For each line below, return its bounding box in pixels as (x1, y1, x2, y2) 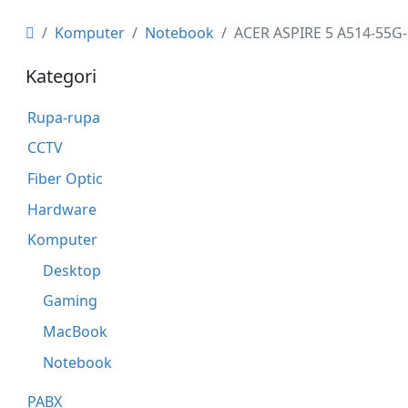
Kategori (25, 64, 97, 88)
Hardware (26, 199, 97, 219)
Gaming (43, 291, 98, 311)
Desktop (43, 260, 102, 280)
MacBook (43, 321, 108, 342)
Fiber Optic (26, 168, 103, 189)
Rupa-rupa (26, 107, 100, 127)
